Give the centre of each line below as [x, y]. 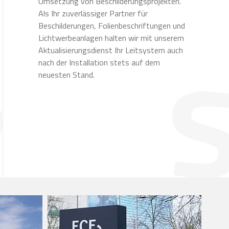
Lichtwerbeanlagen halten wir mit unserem [111, 38]
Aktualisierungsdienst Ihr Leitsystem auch [110, 50]
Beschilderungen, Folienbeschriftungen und [111, 25]
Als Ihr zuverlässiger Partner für [93, 13]
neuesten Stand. [66, 74]
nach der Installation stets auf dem [99, 62]
